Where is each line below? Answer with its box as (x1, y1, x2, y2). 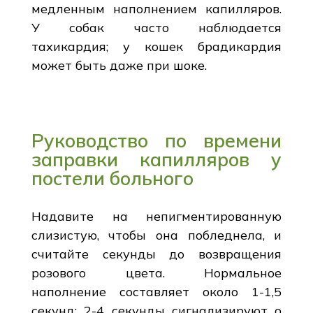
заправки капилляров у (31, 147, 282, 171)
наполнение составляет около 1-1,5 (31, 283, 282, 300)
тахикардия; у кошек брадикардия (31, 38, 282, 54)
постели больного (31, 166, 194, 190)
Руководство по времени (31, 128, 282, 152)
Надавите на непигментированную (31, 208, 282, 224)
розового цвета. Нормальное (31, 264, 282, 281)
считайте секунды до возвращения (31, 245, 282, 262)
